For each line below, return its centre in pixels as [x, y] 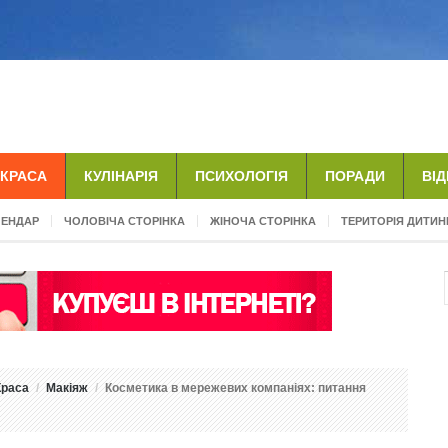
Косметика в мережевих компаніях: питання [235, 388]
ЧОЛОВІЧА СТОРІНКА [124, 221]
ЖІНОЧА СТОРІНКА [263, 221]
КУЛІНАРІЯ [121, 176]
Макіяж [67, 388]
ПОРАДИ [355, 176]
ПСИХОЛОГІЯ [241, 176]
